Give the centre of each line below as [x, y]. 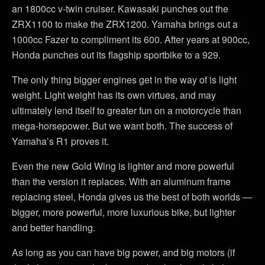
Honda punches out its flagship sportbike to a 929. [116, 55]
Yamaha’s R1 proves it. [60, 141]
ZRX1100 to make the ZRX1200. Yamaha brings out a [125, 24]
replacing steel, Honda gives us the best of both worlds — [132, 197]
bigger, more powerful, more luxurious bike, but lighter [124, 212]
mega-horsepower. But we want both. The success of [122, 126]
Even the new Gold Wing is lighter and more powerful [123, 166]
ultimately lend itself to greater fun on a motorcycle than [127, 110]
